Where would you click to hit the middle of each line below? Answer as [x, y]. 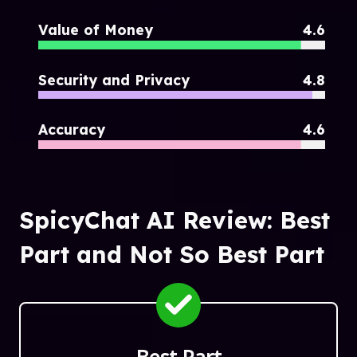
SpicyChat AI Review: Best [175, 220]
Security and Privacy [114, 79]
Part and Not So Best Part [172, 254]
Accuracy [72, 129]
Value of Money [96, 29]
